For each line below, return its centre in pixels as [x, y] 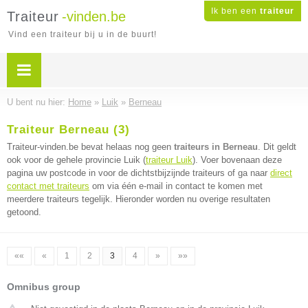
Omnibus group [44, 287]
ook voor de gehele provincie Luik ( [76, 160]
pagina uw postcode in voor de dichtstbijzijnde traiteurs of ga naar [139, 173]
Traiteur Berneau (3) [68, 130]
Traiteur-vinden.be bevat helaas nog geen [90, 147]
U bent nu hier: [37, 102]
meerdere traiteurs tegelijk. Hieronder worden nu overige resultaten [139, 199]
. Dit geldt [277, 147]
